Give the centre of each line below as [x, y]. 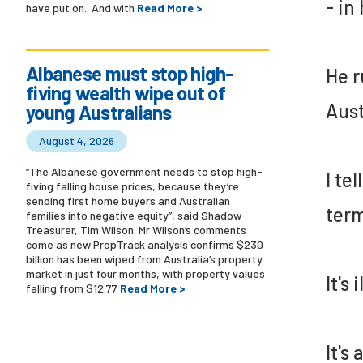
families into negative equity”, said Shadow [134, 216]
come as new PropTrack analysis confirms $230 [145, 245]
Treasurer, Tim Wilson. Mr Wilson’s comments [136, 230]
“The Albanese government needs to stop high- [144, 172]
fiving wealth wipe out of [126, 93]
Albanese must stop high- [130, 74]
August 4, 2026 [77, 141]
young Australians [99, 113]
